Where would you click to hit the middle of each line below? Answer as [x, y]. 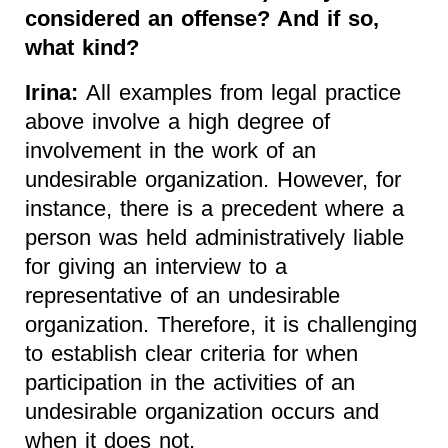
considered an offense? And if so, [202, 18]
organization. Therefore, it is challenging [221, 324]
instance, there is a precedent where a [214, 208]
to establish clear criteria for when [191, 353]
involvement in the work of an [170, 150]
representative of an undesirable [182, 295]
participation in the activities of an [190, 382]
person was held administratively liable [214, 237]
